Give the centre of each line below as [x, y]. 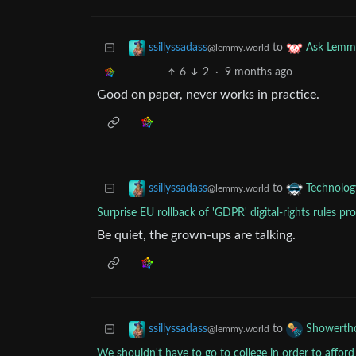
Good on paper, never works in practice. [208, 95]
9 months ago [258, 73]
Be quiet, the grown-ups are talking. [196, 236]
